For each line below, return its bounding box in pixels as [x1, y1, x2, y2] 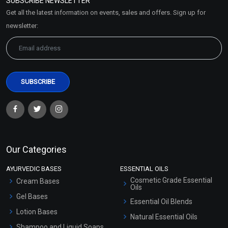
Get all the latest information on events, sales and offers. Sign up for [6, 8, 206, 16]
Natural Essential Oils [130, 212, 197, 221]
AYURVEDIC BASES [6, 164, 62, 173]
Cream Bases [16, 177, 60, 185]
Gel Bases [16, 192, 48, 201]
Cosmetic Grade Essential [130, 176, 212, 184]
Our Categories [6, 144, 67, 155]
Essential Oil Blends [130, 197, 192, 206]
